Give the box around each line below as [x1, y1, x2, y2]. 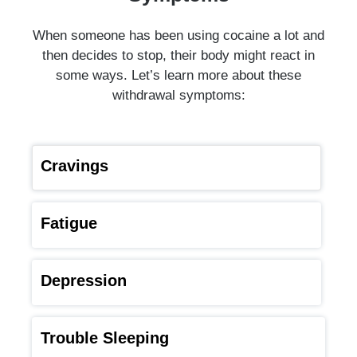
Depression [41, 271, 127, 289]
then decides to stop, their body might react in [42, 46, 315, 63]
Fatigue [41, 214, 97, 232]
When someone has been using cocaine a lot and [33, 26, 324, 43]
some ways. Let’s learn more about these [56, 66, 301, 83]
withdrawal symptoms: [112, 86, 245, 103]
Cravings [41, 156, 108, 175]
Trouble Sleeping [41, 328, 169, 347]
